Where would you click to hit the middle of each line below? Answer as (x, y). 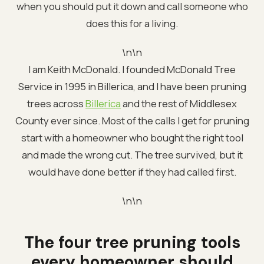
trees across (56, 103)
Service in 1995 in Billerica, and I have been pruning (132, 86)
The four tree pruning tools (132, 242)
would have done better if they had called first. (132, 171)
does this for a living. (132, 23)
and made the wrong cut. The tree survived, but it (132, 154)
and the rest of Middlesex (179, 103)
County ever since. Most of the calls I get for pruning (132, 120)
